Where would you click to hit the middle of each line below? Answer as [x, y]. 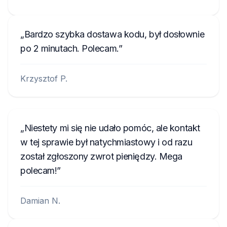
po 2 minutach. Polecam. [69, 48]
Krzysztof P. [44, 79]
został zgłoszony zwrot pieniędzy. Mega [101, 156]
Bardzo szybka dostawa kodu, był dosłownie [114, 34]
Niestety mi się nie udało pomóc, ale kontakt [112, 128]
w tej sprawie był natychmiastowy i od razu [106, 142]
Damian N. [40, 201]
